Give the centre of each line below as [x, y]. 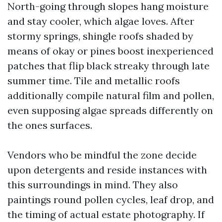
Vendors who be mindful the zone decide [102, 155]
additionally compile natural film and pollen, [111, 95]
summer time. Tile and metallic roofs [94, 81]
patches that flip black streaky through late [109, 66]
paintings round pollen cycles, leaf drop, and [111, 199]
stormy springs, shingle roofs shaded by [100, 36]
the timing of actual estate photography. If [106, 214]
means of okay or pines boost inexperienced [111, 51]
